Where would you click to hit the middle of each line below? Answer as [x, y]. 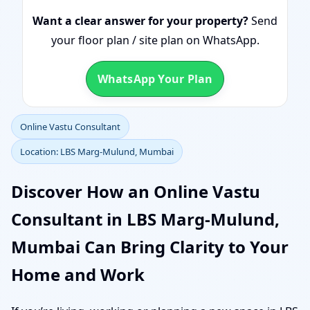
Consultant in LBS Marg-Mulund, [145, 219]
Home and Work [78, 274]
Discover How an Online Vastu [136, 191]
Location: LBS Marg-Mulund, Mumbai [97, 152]
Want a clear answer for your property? [140, 21]
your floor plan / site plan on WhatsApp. [155, 40]
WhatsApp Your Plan [155, 79]
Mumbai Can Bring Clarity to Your [150, 246]
